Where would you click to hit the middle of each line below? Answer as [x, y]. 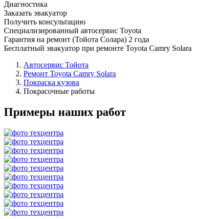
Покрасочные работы [59, 91]
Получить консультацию [45, 22]
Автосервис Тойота [56, 65]
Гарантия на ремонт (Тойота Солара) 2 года [77, 39]
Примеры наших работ [65, 112]
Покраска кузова [51, 82]
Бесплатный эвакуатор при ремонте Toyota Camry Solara [98, 48]
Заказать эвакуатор [35, 13]
